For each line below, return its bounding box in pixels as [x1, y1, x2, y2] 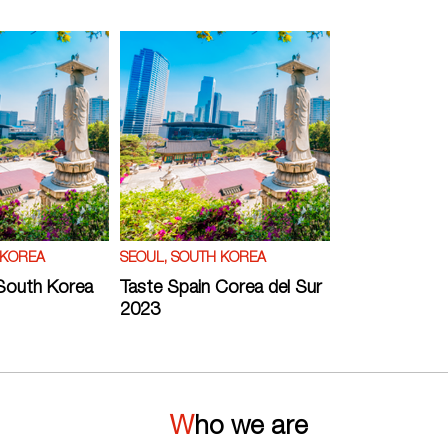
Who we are [194, 414, 308, 441]
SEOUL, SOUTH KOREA [119, 251, 266, 266]
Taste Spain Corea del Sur [119, 279, 322, 298]
